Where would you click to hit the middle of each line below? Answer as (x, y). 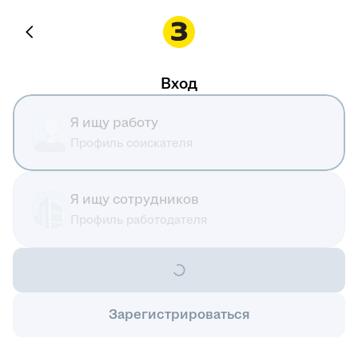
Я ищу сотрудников (135, 199)
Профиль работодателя (139, 219)
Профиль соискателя (132, 143)
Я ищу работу (114, 123)
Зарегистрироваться (179, 314)
